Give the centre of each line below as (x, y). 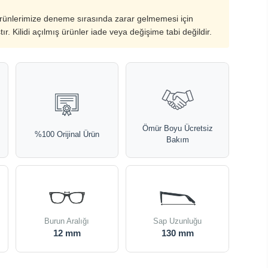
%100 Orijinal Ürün (67, 134)
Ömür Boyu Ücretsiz (177, 128)
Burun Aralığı (67, 221)
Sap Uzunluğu (178, 221)
